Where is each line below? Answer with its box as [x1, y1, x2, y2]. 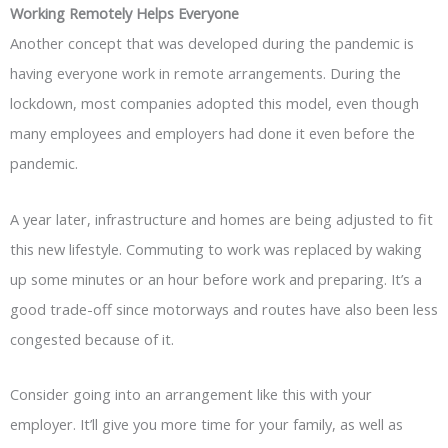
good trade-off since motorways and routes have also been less [10, 298, 438, 319]
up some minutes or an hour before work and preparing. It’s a [10, 268, 422, 289]
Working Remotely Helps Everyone [10, 3, 239, 24]
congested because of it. [10, 328, 174, 349]
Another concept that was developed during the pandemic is [10, 33, 414, 54]
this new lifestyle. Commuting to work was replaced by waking [10, 238, 422, 259]
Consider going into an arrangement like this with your [10, 384, 372, 405]
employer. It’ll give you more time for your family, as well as [10, 414, 403, 435]
